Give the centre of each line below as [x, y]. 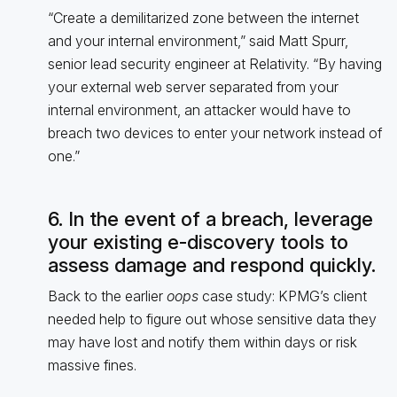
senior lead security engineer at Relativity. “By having [214, 63]
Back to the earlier [107, 296]
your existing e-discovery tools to [198, 241]
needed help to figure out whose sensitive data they [212, 319]
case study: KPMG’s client [282, 296]
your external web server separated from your [193, 86]
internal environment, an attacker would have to [199, 109]
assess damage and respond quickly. [211, 265]
